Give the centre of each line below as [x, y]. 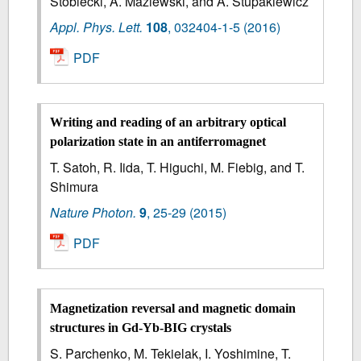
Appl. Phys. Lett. [97, 27]
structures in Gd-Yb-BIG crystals [141, 327]
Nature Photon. [93, 213]
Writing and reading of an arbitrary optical [168, 122]
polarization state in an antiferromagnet [158, 142]
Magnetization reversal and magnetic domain [173, 308]
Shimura [75, 187]
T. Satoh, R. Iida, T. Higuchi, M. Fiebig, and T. [178, 168]
